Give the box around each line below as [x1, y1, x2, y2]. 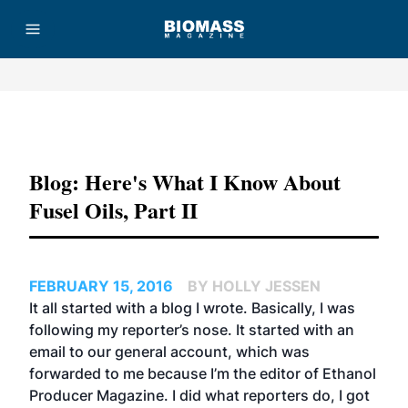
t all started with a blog [33, 299, 192, 317]
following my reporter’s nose [29, 321, 228, 339]
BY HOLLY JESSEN [188, 277, 321, 295]
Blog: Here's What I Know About [29, 166, 341, 198]
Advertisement [170, 121, 238, 132]
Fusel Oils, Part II [29, 194, 198, 226]
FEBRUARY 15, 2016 [29, 277, 173, 295]
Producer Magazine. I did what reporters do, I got [29, 386, 370, 404]
